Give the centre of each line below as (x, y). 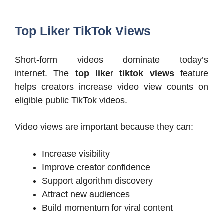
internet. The (45, 73)
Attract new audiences (86, 194)
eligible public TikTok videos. (71, 100)
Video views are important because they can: (104, 127)
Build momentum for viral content (107, 208)
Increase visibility (76, 154)
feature (191, 73)
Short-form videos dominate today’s (111, 60)
